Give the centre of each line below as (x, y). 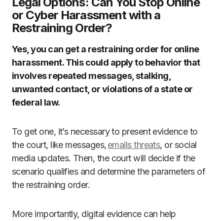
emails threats (134, 145)
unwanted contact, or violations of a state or (102, 89)
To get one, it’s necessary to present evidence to (105, 132)
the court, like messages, (60, 145)
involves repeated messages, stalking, (92, 76)
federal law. (36, 103)
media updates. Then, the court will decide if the (104, 158)
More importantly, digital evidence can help (94, 214)
